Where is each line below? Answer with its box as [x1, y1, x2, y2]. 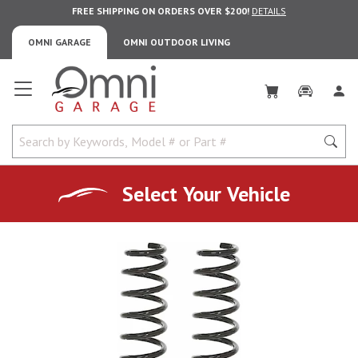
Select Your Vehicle [122, 180, 290, 207]
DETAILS [252, 5, 286, 17]
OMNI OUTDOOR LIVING [123, 36, 230, 48]
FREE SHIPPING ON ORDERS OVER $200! [72, 5, 249, 17]
